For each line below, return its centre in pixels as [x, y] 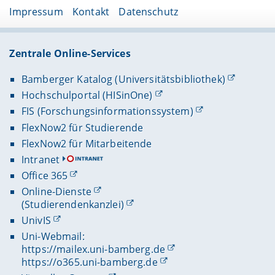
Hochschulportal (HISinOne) [87, 95]
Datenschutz [148, 12]
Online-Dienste [56, 192]
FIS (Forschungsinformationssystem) [107, 111]
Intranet [41, 159]
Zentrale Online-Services [70, 54]
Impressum [36, 12]
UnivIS [36, 221]
